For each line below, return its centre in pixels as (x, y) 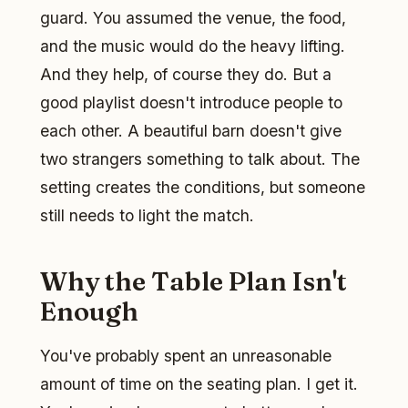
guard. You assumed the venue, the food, (193, 17)
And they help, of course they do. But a (186, 74)
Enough (89, 311)
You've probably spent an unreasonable (186, 356)
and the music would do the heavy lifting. (193, 46)
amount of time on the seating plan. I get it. (199, 384)
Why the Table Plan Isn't (194, 280)
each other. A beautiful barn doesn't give (191, 130)
